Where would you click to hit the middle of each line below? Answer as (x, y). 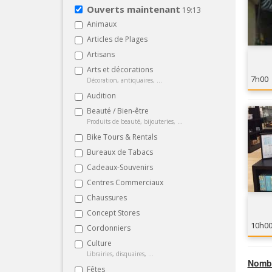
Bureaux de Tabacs (120, 152)
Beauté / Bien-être (118, 110)
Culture (99, 243)
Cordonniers (109, 228)
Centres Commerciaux (125, 182)
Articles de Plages (117, 39)
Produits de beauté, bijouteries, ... (135, 121)
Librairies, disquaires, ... (120, 253)
